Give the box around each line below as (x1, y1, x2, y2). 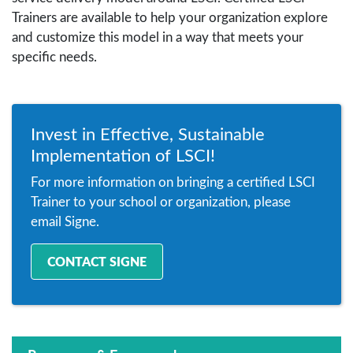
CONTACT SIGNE (47, 252, 147, 270)
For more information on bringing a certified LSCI (31, 173, 315, 191)
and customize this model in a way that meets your (12, 28, 303, 46)
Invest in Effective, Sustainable (31, 121, 265, 145)
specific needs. (12, 47, 97, 65)
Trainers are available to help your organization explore (12, 8, 328, 26)
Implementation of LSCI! (31, 143, 215, 166)
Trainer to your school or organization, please (31, 192, 291, 210)
